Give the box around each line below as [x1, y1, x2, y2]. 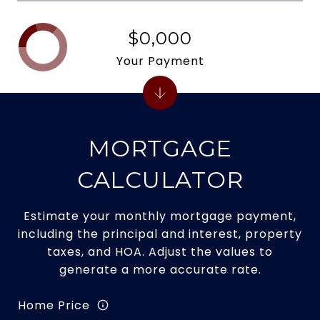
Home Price [18, 296, 90, 314]
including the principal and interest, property [18, 226, 302, 242]
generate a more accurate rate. [59, 261, 261, 278]
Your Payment [116, 52, 204, 69]
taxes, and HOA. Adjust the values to [47, 244, 273, 260]
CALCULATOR [76, 166, 244, 194]
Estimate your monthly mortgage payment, [24, 208, 296, 224]
